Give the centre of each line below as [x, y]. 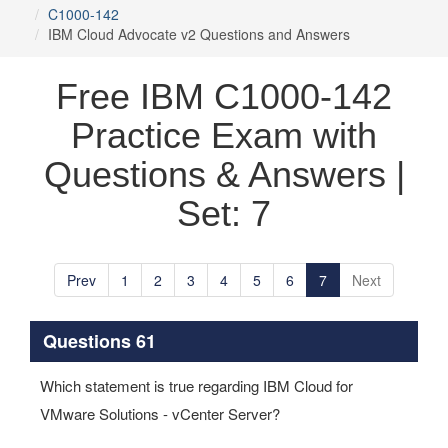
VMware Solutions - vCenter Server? [160, 413]
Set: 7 [224, 213]
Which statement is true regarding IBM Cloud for [196, 385]
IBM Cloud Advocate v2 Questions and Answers [199, 34]
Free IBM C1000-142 [224, 96]
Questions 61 [99, 340]
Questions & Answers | [224, 174]
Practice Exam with [224, 135]
